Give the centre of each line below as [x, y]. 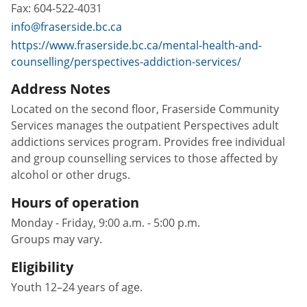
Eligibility [42, 267]
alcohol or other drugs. [71, 174]
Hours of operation [75, 202]
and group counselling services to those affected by [144, 158]
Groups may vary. [57, 239]
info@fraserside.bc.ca [66, 26]
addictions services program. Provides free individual [148, 142]
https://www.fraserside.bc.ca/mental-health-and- [136, 45]
